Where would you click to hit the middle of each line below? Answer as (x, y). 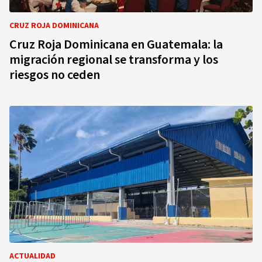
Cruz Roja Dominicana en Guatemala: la (116, 44)
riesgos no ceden (55, 75)
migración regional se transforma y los (114, 60)
